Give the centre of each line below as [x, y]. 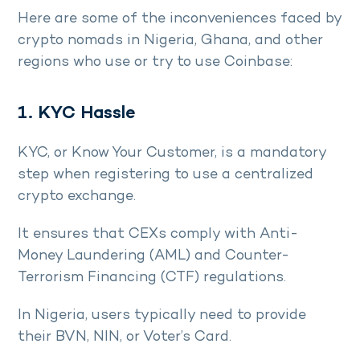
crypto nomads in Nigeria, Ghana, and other [170, 41]
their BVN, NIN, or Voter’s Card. [125, 337]
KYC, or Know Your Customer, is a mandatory [172, 153]
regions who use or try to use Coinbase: [157, 63]
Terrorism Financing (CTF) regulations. [154, 278]
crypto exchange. [77, 197]
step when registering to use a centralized [166, 175]
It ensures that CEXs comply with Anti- [158, 235]
